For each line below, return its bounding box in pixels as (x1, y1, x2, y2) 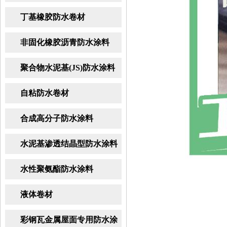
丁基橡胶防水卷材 (20, 13, 85, 21)
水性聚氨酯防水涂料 (20, 165, 93, 173)
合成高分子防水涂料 (20, 114, 93, 123)
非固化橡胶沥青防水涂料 (20, 38, 109, 47)
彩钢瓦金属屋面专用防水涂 (20, 215, 118, 224)
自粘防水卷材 (20, 89, 69, 97)
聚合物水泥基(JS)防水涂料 (20, 63, 115, 72)
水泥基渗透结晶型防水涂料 (20, 139, 118, 148)
